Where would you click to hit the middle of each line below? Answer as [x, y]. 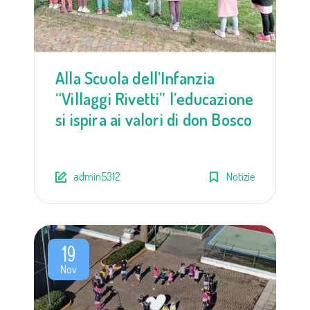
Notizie [240, 176]
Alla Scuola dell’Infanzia [135, 77]
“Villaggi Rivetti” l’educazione [155, 98]
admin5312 [97, 176]
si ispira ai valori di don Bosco [154, 119]
